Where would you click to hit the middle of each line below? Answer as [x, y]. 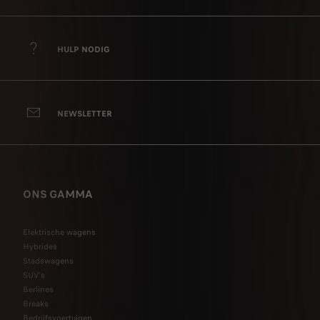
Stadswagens [48, 260]
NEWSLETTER [85, 114]
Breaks [36, 303]
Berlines [38, 289]
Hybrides [40, 246]
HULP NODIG [83, 50]
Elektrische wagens [59, 232]
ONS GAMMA [58, 194]
